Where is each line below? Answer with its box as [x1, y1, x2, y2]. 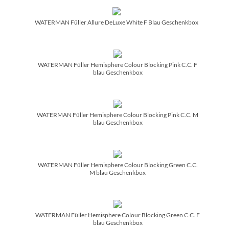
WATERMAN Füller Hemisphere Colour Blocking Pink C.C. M [37, 110, 198, 119]
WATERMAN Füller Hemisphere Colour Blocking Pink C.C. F [38, 60, 197, 68]
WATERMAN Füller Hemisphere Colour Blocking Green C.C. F [35, 211, 200, 219]
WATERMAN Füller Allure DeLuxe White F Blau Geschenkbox [35, 18, 198, 26]
